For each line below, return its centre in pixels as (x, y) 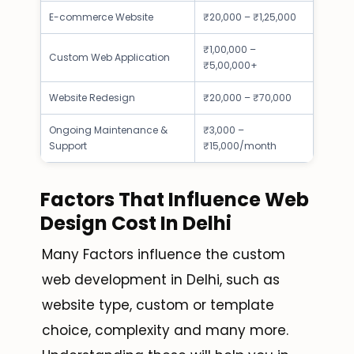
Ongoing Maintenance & (108, 130)
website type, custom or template (158, 305)
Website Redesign (92, 98)
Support (68, 146)
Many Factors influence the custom (164, 255)
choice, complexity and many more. (165, 331)
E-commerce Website (101, 17)
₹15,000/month (240, 146)
